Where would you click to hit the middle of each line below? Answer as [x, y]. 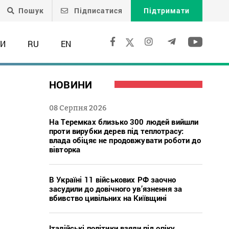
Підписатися [97, 10]
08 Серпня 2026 [78, 107]
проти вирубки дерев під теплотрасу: [117, 131]
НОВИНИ [71, 84]
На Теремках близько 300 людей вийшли [124, 121]
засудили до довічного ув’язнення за [116, 188]
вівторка [65, 149]
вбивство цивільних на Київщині [108, 198]
